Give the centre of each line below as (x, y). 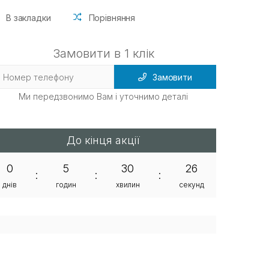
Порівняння (112, 17)
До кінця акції (103, 141)
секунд (191, 185)
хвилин (128, 185)
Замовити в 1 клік (103, 54)
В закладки (29, 17)
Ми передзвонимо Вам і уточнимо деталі (103, 97)
